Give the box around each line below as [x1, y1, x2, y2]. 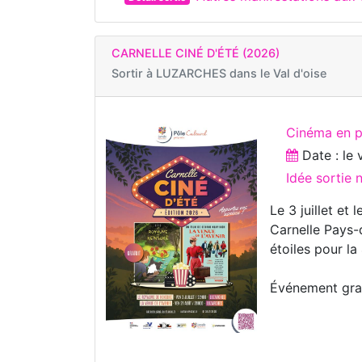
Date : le [298, 146, 358, 163]
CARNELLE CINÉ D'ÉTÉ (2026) [112, 45, 280, 60]
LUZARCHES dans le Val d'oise [156, 65, 326, 80]
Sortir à [112, 65, 156, 80]
